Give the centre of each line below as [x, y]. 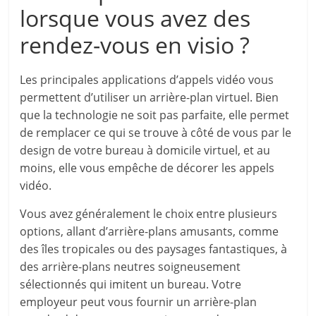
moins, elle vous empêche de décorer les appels [147, 168]
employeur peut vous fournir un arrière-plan [139, 302]
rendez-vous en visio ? [135, 45]
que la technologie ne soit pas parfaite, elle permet [155, 115]
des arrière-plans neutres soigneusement [130, 267]
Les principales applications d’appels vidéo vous [147, 80]
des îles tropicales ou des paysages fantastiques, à [154, 249]
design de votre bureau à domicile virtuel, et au [145, 150]
